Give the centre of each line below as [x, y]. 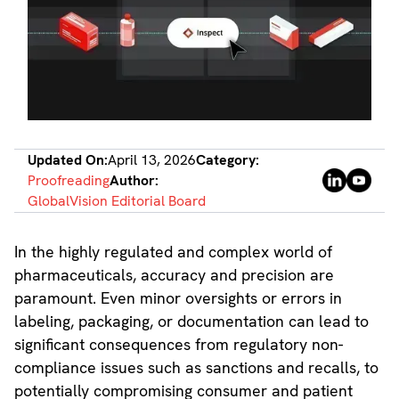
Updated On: [68, 160]
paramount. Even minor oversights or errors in [178, 298]
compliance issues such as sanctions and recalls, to [196, 368]
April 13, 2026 [152, 160]
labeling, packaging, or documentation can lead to [191, 322]
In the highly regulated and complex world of [173, 252]
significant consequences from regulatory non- [178, 345]
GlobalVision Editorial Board [117, 201]
